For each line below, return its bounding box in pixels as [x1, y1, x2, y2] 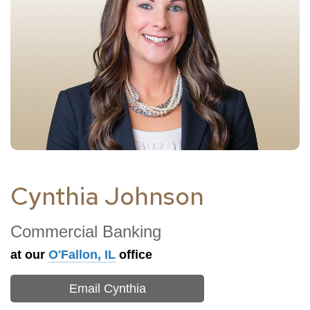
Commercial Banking [10, 222, 161, 241]
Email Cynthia [69, 282, 146, 296]
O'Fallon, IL [48, 248, 116, 262]
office [116, 248, 152, 262]
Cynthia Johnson [10, 179, 204, 213]
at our [10, 248, 48, 262]
